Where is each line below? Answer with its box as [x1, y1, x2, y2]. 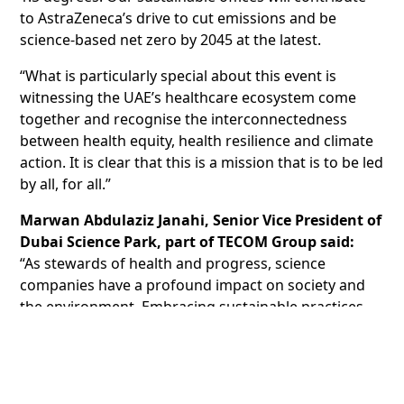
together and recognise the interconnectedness [20, 108, 348, 129]
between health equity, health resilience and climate [20, 130, 374, 151]
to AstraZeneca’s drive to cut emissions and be [20, 7, 337, 28]
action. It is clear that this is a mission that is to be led [20, 151, 384, 172]
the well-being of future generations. [20, 339, 280, 360]
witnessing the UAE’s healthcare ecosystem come [20, 87, 357, 107]
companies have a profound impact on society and [20, 274, 366, 295]
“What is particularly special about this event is [20, 65, 337, 86]
